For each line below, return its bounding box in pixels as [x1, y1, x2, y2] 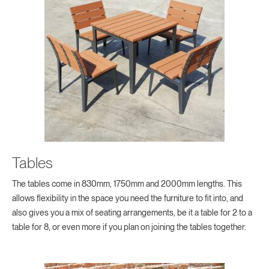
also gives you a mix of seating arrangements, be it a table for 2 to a [12, 208, 252, 218]
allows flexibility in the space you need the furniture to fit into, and [12, 193, 243, 204]
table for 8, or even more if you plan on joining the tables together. [12, 222, 246, 232]
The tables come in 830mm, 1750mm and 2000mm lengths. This [12, 179, 242, 189]
